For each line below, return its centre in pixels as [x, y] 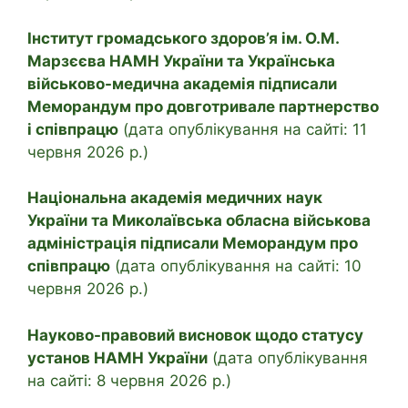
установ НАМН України [117, 357]
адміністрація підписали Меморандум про [193, 244]
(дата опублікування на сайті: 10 [236, 266]
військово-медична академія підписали [182, 83]
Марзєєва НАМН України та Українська [181, 61]
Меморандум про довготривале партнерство [203, 106]
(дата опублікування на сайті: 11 [243, 129]
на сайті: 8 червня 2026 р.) [129, 380]
